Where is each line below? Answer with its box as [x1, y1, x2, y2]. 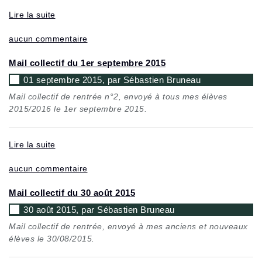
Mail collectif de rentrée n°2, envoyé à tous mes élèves [9, 91, 227, 101]
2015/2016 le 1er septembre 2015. [9, 104, 147, 113]
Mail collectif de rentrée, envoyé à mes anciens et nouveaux [9, 221, 248, 231]
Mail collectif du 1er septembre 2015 [9, 57, 166, 68]
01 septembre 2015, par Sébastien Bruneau [23, 74, 201, 85]
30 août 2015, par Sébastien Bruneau [23, 204, 175, 215]
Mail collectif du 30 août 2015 [9, 187, 135, 198]
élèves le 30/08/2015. [9, 233, 95, 243]
